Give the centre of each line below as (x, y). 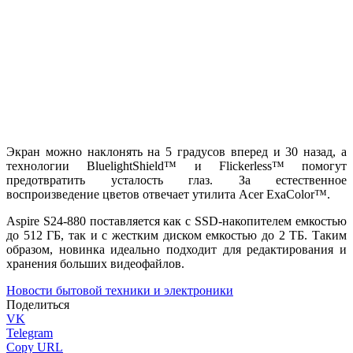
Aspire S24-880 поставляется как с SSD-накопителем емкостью (176, 221)
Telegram (30, 333)
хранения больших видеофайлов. (95, 263)
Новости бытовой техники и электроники (120, 290)
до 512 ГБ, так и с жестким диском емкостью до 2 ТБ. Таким (176, 235)
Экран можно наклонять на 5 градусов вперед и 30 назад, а (176, 151)
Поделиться (38, 304)
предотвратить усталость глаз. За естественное (176, 180)
